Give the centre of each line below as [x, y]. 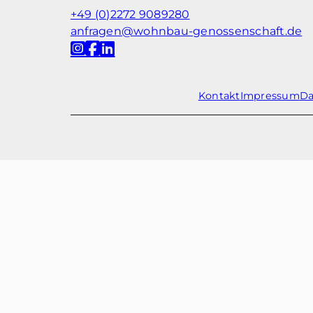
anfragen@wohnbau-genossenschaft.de [186, 31]
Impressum [270, 95]
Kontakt [219, 95]
